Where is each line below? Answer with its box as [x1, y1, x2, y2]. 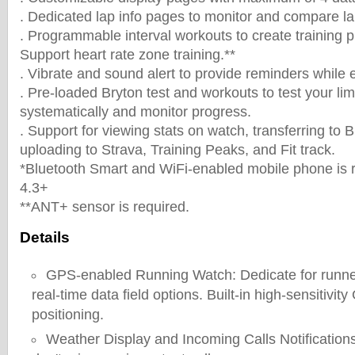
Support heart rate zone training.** [20, 47, 235, 63]
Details [20, 229, 70, 246]
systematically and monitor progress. [20, 104, 251, 120]
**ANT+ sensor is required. [20, 199, 189, 215]
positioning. [32, 307, 104, 323]
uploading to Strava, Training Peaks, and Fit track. [20, 142, 335, 158]
